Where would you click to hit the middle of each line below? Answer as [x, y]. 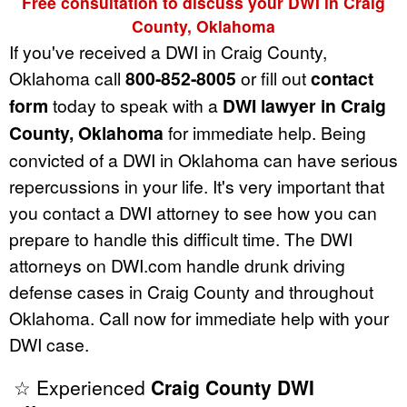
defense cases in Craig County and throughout [191, 292]
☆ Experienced [82, 387]
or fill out [273, 78]
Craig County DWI [233, 387]
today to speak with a [135, 105]
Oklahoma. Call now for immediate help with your [199, 318]
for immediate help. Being [265, 133]
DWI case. [49, 344]
